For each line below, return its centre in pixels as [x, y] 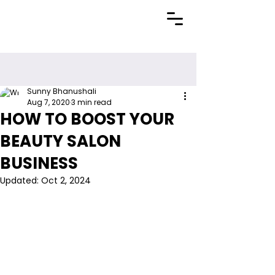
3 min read [91, 102]
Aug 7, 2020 [48, 102]
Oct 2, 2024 [66, 180]
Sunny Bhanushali [62, 91]
